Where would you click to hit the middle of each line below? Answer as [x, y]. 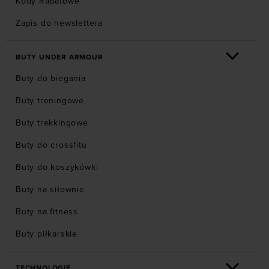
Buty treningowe [50, 101]
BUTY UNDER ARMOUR [59, 57]
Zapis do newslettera [59, 23]
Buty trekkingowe [52, 123]
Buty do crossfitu [51, 145]
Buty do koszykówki [57, 168]
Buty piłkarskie [47, 234]
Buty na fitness [47, 212]
